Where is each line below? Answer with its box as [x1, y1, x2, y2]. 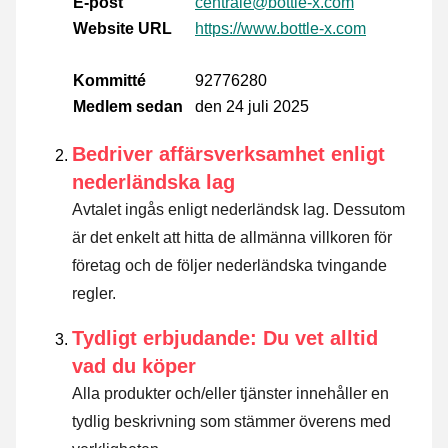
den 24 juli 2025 [195, 97, 309, 115]
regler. [72, 284, 116, 302]
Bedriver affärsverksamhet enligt [72, 142, 385, 165]
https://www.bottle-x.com [195, 19, 366, 37]
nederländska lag [72, 170, 235, 193]
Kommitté [73, 71, 146, 89]
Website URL [73, 19, 172, 37]
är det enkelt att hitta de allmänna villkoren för [72, 228, 392, 246]
